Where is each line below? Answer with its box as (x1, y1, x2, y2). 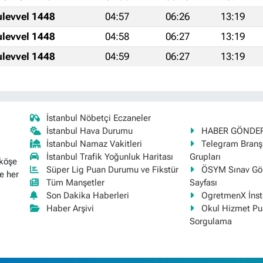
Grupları (190, 151, 221, 162)
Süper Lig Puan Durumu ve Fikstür (46, 164, 179, 175)
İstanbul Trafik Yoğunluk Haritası (46, 151, 174, 162)
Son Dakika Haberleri (46, 190, 130, 201)
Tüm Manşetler (46, 177, 105, 188)
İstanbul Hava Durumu (46, 125, 133, 136)
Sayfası (190, 177, 218, 188)
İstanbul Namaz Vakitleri (46, 138, 143, 149)
